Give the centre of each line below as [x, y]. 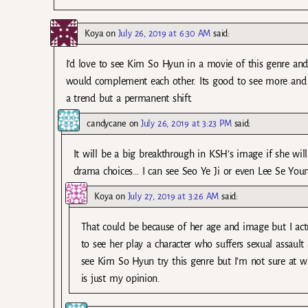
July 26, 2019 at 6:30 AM [164, 33]
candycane [107, 123]
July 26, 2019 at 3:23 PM [186, 123]
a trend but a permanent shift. [129, 98]
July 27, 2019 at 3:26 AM [173, 196]
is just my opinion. [120, 278]
